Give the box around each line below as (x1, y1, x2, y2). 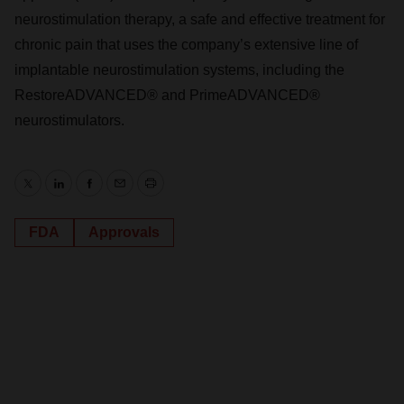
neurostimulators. (14, 113, 124, 128)
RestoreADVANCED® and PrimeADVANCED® (14, 87, 320, 103)
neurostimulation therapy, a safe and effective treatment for (14, 12, 385, 27)
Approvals (88, 225, 160, 240)
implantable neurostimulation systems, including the (14, 62, 344, 78)
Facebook (87, 186, 152, 202)
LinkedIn (57, 186, 113, 202)
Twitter (26, 186, 69, 202)
